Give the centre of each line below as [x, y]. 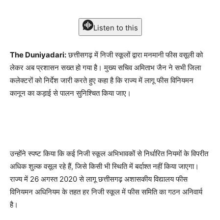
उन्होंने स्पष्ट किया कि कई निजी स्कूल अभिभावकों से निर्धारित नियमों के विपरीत [109, 154]
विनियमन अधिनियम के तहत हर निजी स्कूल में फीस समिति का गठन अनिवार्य [106, 192]
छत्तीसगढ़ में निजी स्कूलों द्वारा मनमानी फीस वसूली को [135, 55]
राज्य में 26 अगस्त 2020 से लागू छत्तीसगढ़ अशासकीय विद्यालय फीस [99, 179]
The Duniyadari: [38, 55]
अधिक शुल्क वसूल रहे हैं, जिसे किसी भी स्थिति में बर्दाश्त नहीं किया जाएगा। [104, 166]
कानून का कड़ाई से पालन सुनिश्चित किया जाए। [70, 93]
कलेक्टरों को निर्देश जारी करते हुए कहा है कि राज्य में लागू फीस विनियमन [102, 81]
